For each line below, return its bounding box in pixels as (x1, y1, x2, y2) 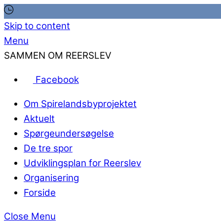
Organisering (24, 172, 79, 184)
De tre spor (24, 142, 73, 154)
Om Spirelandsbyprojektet (24, 98, 137, 110)
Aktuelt (24, 112, 55, 124)
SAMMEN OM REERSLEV (4, 50, 111, 61)
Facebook (35, 74, 79, 85)
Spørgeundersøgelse (24, 127, 114, 139)
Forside (24, 186, 56, 198)
